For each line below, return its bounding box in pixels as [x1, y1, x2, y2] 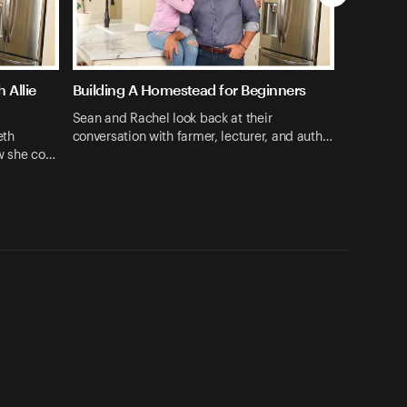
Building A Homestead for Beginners [72, 81, 306, 99]
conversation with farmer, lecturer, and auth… [72, 130, 333, 144]
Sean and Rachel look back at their [72, 112, 273, 125]
